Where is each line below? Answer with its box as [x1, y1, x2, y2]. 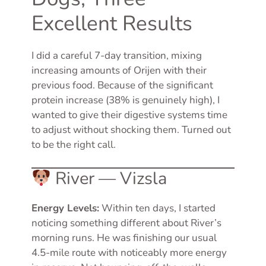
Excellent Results [31, 9, 192, 38]
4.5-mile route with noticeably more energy [31, 245, 227, 259]
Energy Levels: [31, 201, 99, 215]
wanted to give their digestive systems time [31, 108, 227, 122]
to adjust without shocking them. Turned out [31, 123, 231, 137]
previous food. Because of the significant [31, 78, 213, 93]
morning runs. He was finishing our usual [31, 230, 217, 245]
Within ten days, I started [99, 201, 216, 215]
